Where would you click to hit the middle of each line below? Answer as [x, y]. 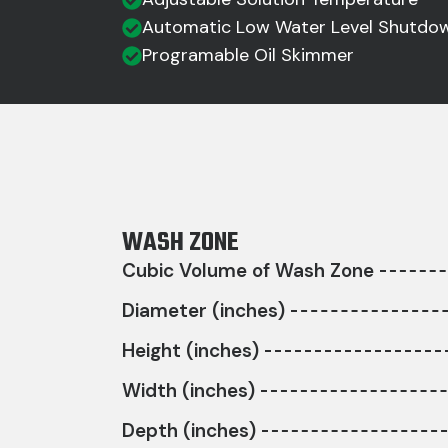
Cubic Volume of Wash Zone [248, 271]
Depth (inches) [189, 431]
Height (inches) [190, 351]
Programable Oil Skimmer [248, 55]
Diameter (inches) [203, 311]
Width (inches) [188, 391]
